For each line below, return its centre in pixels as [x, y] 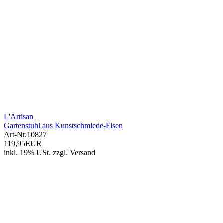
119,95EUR [23, 144]
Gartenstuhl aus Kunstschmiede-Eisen [63, 126]
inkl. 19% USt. [27, 153]
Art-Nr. [15, 135]
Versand [82, 153]
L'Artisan [19, 117]
